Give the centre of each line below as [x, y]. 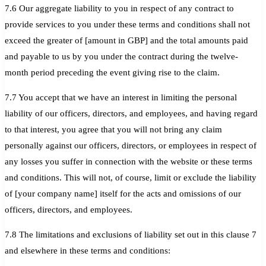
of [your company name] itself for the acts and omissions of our [123, 193]
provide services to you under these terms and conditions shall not [127, 24]
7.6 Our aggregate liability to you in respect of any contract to [119, 8]
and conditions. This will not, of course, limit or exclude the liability [131, 177]
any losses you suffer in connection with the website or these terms [129, 161]
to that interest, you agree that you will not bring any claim [113, 129]
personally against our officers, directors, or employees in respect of [131, 145]
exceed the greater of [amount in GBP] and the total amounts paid [126, 40]
